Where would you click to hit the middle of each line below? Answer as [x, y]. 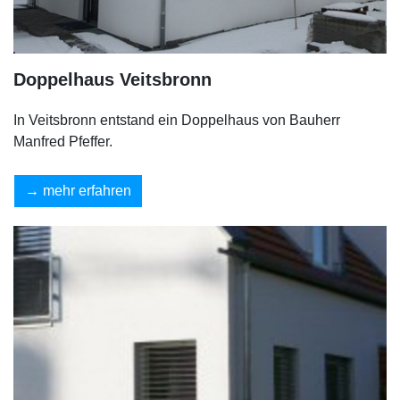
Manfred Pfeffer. [63, 141]
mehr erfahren [87, 190]
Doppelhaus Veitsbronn [112, 79]
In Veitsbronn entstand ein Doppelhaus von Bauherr [177, 120]
